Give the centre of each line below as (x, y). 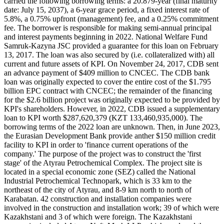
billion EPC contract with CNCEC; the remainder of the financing (108, 90)
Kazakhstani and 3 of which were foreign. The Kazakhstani (98, 216)
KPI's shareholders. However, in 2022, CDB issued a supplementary (112, 108)
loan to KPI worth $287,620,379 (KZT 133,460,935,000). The (103, 117)
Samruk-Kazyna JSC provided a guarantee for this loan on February (111, 45)
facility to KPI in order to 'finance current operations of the (96, 144)
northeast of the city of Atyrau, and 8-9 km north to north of (98, 189)
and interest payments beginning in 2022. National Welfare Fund (106, 36)
